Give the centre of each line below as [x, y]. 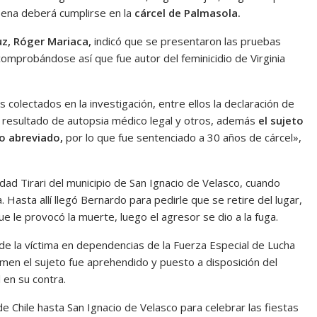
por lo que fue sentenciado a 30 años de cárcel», [182, 137]
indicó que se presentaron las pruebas [188, 41]
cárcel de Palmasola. [186, 13]
